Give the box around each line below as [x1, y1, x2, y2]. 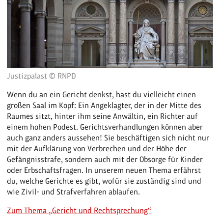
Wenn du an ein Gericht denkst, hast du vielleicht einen [7, 90, 196, 99]
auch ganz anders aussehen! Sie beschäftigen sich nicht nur [7, 133, 210, 142]
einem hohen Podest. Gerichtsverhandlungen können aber [7, 122, 203, 132]
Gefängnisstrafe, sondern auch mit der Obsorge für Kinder [7, 155, 203, 164]
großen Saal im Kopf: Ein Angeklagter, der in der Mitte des [7, 101, 202, 110]
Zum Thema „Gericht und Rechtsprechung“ [7, 206, 152, 215]
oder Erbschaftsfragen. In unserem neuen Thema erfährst [7, 165, 201, 175]
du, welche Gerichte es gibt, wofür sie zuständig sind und [7, 176, 202, 186]
